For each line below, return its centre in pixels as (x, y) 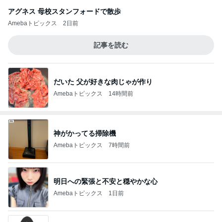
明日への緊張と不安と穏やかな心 (106, 181)
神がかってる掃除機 (85, 133)
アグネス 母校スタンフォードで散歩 (64, 11)
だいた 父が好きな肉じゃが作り (103, 82)
